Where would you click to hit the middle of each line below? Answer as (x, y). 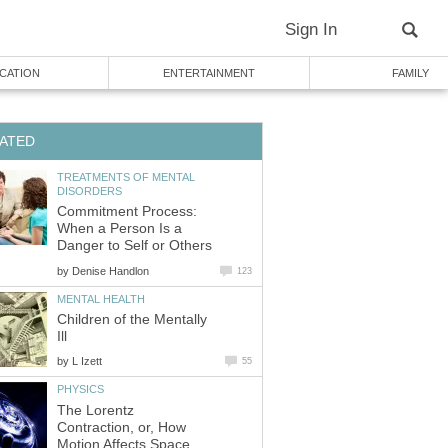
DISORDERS (89, 190)
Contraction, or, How (121, 427)
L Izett (87, 361)
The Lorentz (95, 410)
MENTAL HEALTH (101, 298)
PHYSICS (80, 389)
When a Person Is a (119, 229)
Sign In (311, 29)
